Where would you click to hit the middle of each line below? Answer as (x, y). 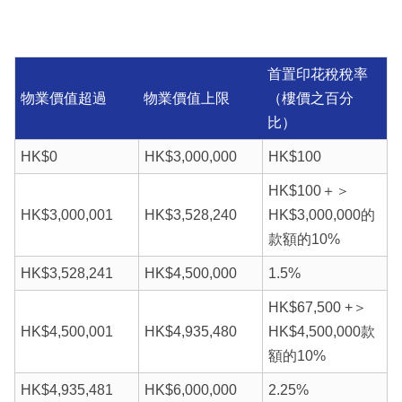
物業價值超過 (63, 99)
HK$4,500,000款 (321, 332)
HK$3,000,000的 (321, 215)
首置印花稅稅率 (317, 74)
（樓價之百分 (310, 99)
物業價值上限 (186, 99)
